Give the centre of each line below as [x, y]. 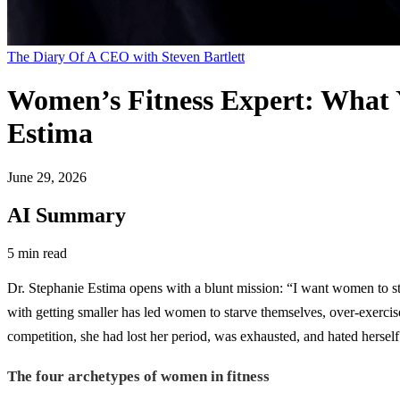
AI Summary [67, 215]
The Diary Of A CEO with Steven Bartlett [126, 57]
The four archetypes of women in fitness [138, 376]
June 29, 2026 [47, 177]
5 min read [37, 253]
